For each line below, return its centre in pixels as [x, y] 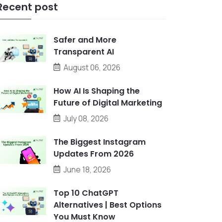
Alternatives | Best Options [108, 205]
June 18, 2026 [87, 169]
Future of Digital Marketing [108, 103]
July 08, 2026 [86, 118]
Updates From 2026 [94, 154]
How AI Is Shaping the [97, 91]
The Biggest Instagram [100, 142]
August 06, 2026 [92, 67]
